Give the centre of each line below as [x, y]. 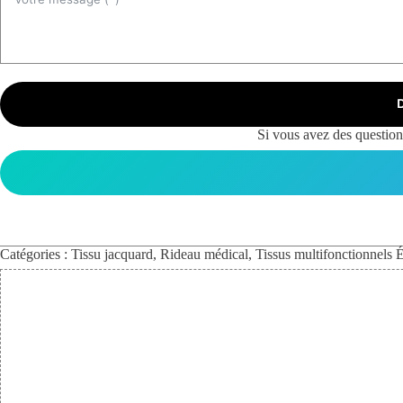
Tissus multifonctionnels [324, 254]
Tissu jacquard [112, 254]
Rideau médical [204, 254]
